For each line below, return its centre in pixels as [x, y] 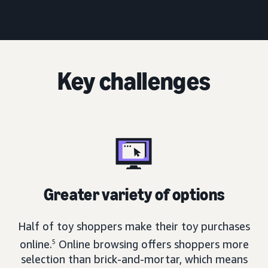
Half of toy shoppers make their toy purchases [134, 226]
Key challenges [134, 81]
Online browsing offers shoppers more [152, 244]
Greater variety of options [134, 195]
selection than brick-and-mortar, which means [134, 259]
